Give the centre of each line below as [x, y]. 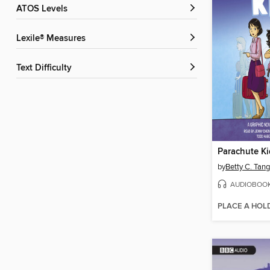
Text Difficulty [46, 68]
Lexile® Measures [53, 39]
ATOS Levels [45, 9]
